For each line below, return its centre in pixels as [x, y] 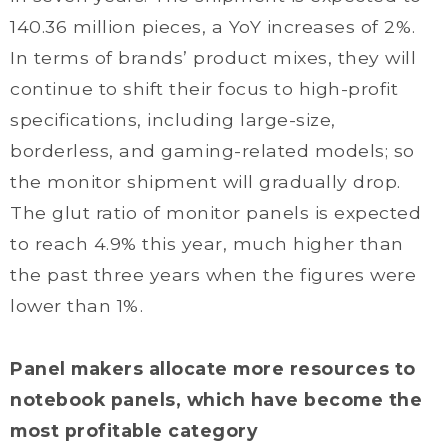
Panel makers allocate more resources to [213, 368]
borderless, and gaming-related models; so [212, 150]
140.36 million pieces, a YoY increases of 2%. [213, 26]
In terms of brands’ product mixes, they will [213, 57]
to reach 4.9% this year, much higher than [207, 243]
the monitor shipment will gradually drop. [205, 181]
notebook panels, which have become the [216, 399]
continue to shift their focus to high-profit [204, 88]
